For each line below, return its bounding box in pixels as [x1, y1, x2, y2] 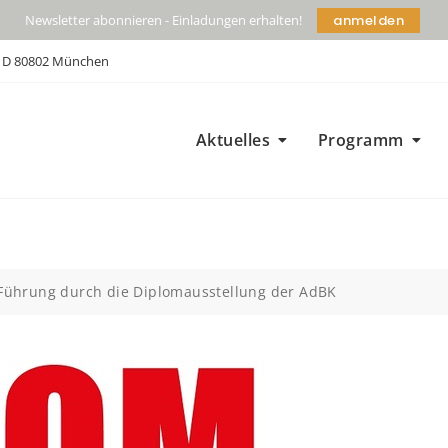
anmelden [333, 10, 404, 30]
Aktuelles [195, 129, 270, 152]
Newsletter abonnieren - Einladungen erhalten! [25, 11, 302, 29]
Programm [317, 129, 404, 152]
